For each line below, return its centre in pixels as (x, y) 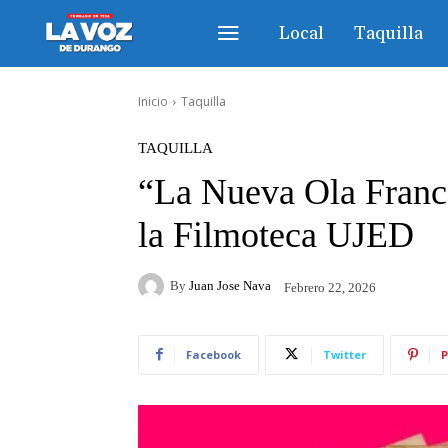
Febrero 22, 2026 (330, 287)
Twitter (344, 354)
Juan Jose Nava (230, 286)
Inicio (153, 101)
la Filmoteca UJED (276, 234)
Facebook (213, 354)
